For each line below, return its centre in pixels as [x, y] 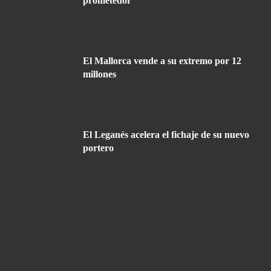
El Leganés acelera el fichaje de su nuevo [166, 135]
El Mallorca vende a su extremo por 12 [162, 61]
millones [100, 74]
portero [98, 148]
